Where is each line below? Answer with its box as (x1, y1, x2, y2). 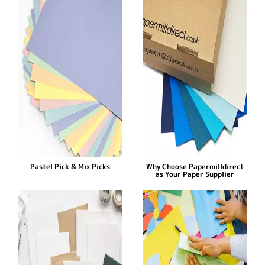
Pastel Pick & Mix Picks (30, 161, 110, 172)
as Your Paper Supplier (156, 169, 235, 180)
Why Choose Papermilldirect (146, 161, 244, 172)
